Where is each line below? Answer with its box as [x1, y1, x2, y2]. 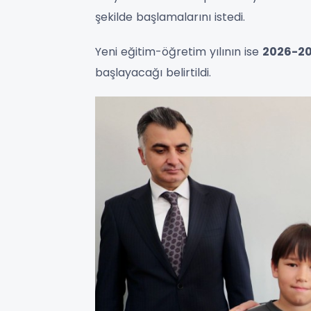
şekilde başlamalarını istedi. [95, 9, 245, 26]
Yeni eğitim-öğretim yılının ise [95, 44, 262, 60]
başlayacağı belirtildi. [95, 65, 211, 81]
